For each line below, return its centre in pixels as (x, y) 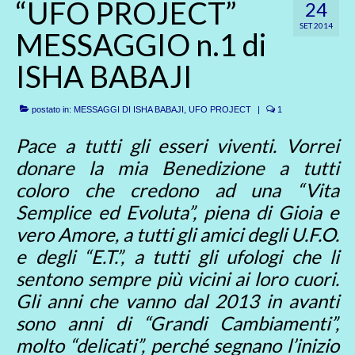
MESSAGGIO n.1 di (141, 44)
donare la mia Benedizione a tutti (177, 168)
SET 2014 (316, 25)
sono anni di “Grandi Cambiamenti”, (177, 323)
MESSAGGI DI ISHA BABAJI (129, 109)
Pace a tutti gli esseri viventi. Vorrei (177, 145)
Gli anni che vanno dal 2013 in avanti (177, 301)
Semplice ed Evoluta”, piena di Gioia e (177, 212)
